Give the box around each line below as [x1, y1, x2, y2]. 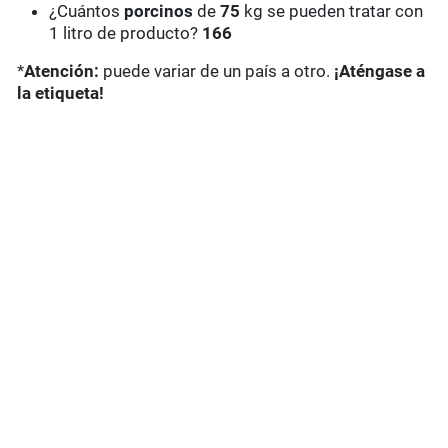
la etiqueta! [17, 83, 105, 104]
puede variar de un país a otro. [99, 61, 335, 82]
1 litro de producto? [49, 23, 203, 44]
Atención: [24, 61, 100, 82]
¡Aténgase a [334, 61, 426, 82]
